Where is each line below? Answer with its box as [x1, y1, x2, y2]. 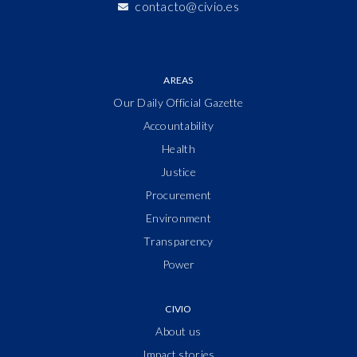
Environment [145, 210, 212, 225]
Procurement [145, 187, 212, 202]
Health [162, 141, 195, 155]
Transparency [143, 233, 214, 248]
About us [155, 324, 202, 338]
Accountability [143, 118, 214, 132]
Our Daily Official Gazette [113, 95, 244, 109]
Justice [161, 164, 196, 178]
